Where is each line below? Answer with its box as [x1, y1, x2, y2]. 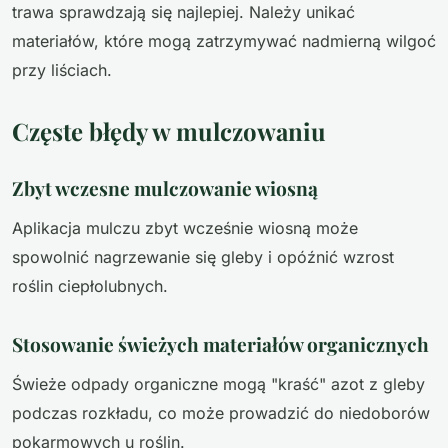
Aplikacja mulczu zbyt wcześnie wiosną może [12, 217, 358, 238]
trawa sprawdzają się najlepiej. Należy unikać [12, 2, 355, 23]
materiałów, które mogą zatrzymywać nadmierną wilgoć [12, 31, 436, 52]
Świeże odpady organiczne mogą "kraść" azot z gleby [12, 373, 425, 394]
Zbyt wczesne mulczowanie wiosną [12, 175, 318, 202]
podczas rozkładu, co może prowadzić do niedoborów [12, 402, 430, 423]
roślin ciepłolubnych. [12, 275, 168, 296]
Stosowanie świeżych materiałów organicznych [12, 330, 429, 357]
